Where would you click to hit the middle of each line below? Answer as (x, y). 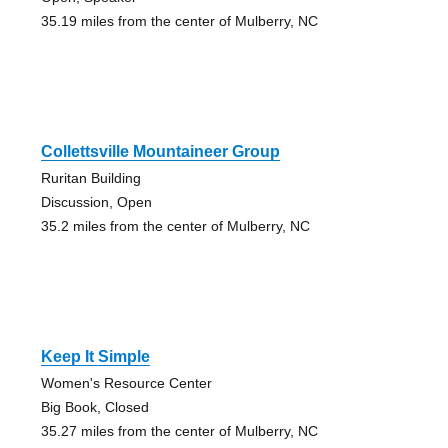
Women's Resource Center (126, 383)
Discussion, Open (96, 202)
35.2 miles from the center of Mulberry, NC (175, 226)
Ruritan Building (90, 178)
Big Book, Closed (94, 407)
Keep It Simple (95, 357)
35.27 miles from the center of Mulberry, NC (179, 431)
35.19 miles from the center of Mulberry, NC (179, 21)
